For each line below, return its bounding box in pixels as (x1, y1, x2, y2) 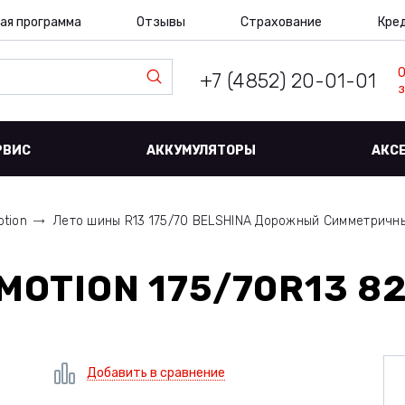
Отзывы (136, 14, 185, 30)
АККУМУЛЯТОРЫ (146, 143, 256, 158)
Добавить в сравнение (86, 365, 225, 381)
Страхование (240, 14, 323, 30)
